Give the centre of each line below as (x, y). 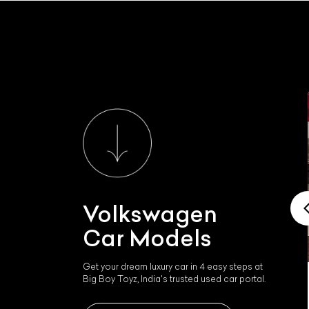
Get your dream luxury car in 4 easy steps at (173, 267)
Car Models (147, 238)
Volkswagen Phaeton (125, 294)
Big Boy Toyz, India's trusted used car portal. (174, 279)
